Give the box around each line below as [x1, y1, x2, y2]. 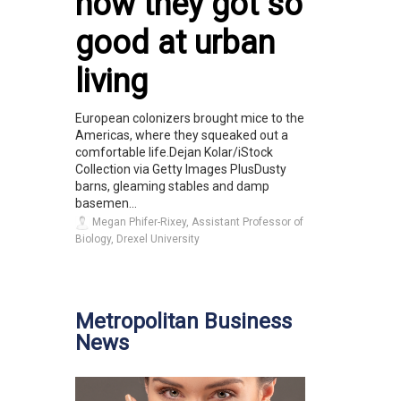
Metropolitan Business [75, 309, 292, 335]
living [75, 63, 148, 101]
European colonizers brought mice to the [75, 111, 304, 126]
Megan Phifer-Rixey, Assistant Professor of [90, 216, 303, 229]
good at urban [75, 24, 275, 63]
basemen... [75, 196, 137, 211]
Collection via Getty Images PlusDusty [75, 162, 286, 177]
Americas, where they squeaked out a [75, 128, 288, 143]
